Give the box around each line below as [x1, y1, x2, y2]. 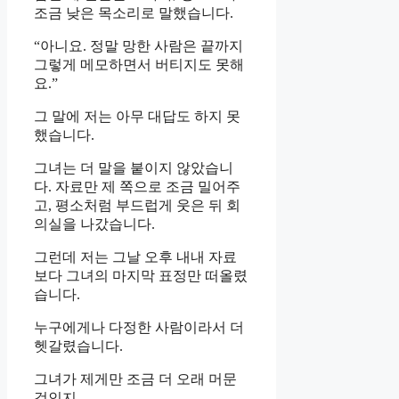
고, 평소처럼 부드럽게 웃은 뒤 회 [34, 197, 240, 213]
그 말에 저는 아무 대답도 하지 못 [34, 108, 240, 124]
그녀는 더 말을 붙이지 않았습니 [34, 159, 233, 175]
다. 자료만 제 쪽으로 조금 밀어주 [34, 178, 240, 194]
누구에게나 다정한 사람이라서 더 [34, 319, 244, 335]
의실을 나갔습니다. [34, 216, 155, 232]
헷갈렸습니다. [34, 338, 123, 354]
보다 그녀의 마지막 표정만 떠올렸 [34, 267, 248, 283]
